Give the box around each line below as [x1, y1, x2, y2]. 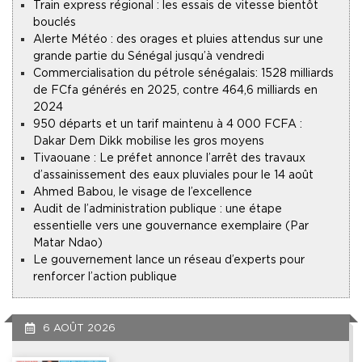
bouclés [33, 15, 76, 29]
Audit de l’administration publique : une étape [33, 202, 282, 216]
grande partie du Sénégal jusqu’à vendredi [33, 49, 264, 63]
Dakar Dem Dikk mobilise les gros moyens [33, 134, 264, 148]
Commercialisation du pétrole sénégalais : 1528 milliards [33, 66, 334, 80]
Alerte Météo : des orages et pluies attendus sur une [33, 32, 323, 46]
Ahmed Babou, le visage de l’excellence [33, 185, 252, 199]
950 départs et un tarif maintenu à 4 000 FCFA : [33, 117, 302, 131]
